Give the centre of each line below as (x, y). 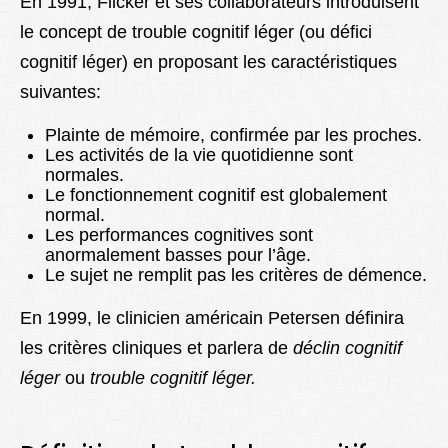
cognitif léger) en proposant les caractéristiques (208, 62)
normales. (84, 175)
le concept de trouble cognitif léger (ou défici (196, 32)
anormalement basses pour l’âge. (178, 255)
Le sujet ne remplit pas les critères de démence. (236, 275)
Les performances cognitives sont (179, 235)
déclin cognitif (347, 348)
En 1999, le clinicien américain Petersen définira (212, 318)
